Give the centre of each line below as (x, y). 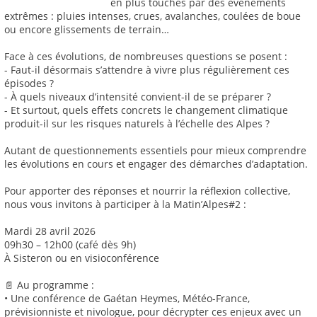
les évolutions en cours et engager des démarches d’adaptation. (156, 164)
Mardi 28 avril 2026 (50, 231)
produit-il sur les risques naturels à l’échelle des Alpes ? (137, 124)
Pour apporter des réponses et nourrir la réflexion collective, (147, 191)
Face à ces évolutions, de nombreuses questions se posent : (146, 57)
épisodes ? (29, 83)
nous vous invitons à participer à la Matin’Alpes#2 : (125, 204)
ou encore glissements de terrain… (87, 30)
